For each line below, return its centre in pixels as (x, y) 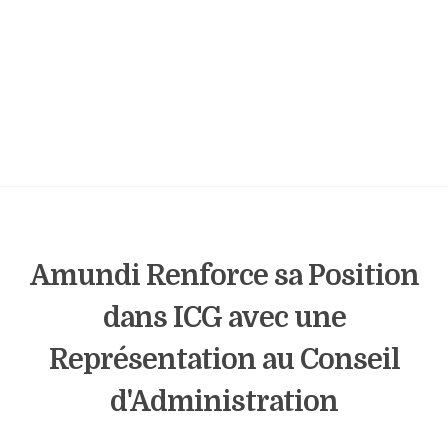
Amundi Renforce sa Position (224, 276)
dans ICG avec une (224, 318)
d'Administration (224, 402)
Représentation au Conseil (224, 360)
